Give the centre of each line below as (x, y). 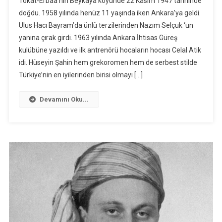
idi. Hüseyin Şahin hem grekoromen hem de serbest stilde (108, 62)
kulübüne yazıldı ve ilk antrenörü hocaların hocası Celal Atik (110, 50)
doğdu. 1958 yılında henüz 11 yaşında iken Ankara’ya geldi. (110, 13)
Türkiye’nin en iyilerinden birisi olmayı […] (81, 75)
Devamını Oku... (64, 99)
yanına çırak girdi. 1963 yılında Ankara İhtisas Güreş (98, 37)
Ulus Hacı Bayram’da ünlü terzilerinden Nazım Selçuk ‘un (106, 25)
